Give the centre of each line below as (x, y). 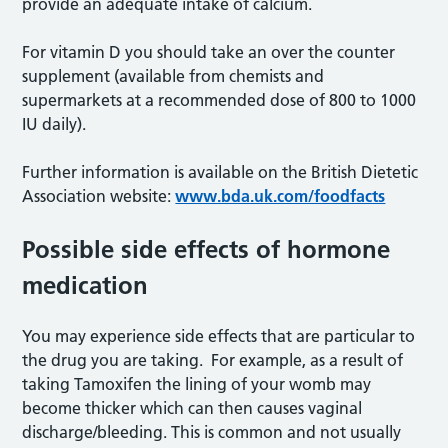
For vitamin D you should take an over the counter (209, 52)
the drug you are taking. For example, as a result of (213, 360)
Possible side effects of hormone (206, 249)
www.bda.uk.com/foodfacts (280, 196)
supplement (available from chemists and (173, 76)
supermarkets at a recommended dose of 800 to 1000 (219, 100)
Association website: (99, 196)
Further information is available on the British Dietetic (220, 172)
